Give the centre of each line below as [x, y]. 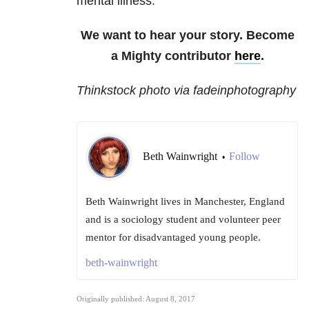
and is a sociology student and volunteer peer [183, 220]
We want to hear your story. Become [187, 36]
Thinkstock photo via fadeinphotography [186, 91]
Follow [245, 157]
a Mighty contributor [172, 56]
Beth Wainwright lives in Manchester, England [185, 202]
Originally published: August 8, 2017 [136, 299]
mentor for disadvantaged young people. [173, 238]
